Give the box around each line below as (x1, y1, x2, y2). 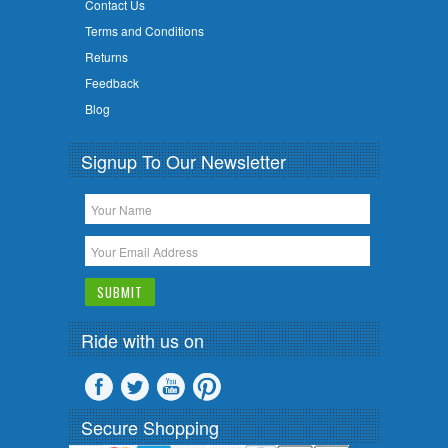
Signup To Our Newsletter (81, 147, 286, 174)
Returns (84, 48, 128, 66)
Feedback (84, 74, 139, 92)
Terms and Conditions (84, 22, 204, 40)
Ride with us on (81, 326, 204, 353)
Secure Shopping (81, 414, 219, 441)
